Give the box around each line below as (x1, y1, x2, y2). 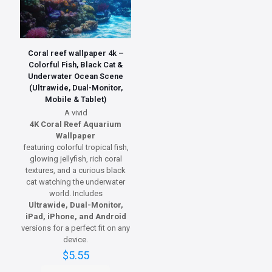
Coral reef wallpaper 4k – (27, 49, 124, 58)
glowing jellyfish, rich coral (29, 154, 122, 164)
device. (63, 235, 89, 245)
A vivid (64, 108, 87, 118)
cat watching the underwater (26, 177, 126, 187)
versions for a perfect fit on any (21, 223, 131, 233)
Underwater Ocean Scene (28, 72, 124, 81)
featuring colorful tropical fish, (22, 143, 129, 152)
